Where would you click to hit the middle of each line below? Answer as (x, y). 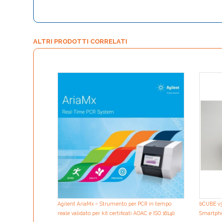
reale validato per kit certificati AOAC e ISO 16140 (116, 213)
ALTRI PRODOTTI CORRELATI (80, 41)
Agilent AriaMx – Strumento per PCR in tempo (114, 204)
